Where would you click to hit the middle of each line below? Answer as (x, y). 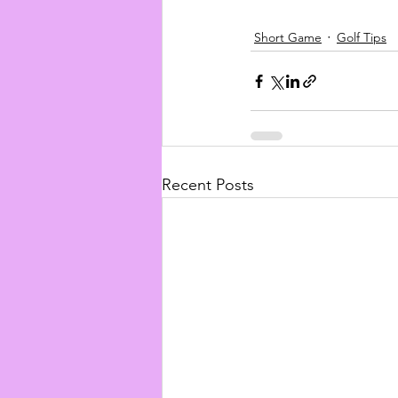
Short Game (288, 37)
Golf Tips (362, 37)
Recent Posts (208, 185)
